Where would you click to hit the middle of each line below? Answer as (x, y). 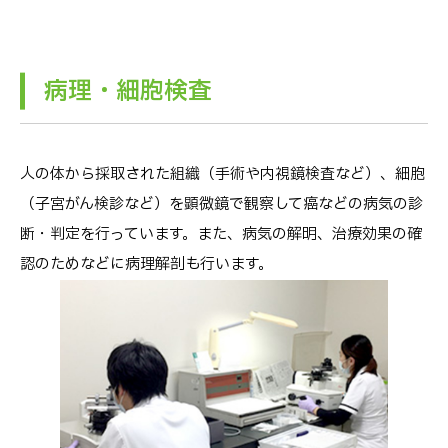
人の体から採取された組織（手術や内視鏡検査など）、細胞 (222, 175)
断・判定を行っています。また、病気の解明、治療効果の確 (221, 235)
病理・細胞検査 (128, 92)
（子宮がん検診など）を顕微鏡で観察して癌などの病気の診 (221, 205)
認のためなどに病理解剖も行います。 (146, 265)
